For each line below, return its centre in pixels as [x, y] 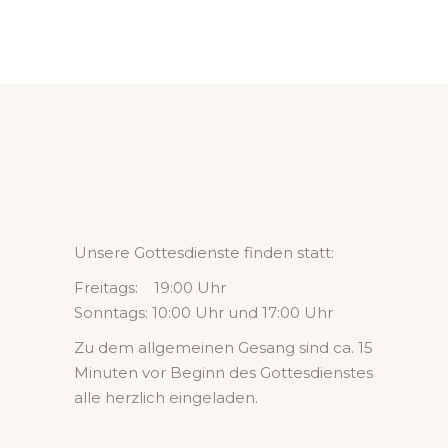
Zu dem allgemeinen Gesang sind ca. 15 [223, 347]
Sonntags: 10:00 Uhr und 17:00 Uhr [203, 312]
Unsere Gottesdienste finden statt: [204, 252]
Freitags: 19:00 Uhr [150, 287]
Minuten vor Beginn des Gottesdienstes [223, 372]
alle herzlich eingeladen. [166, 397]
